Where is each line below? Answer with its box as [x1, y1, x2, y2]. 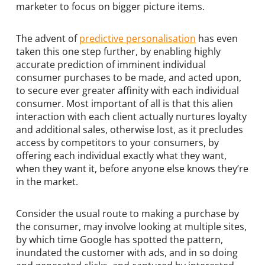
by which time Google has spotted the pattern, [15, 232, 223, 246]
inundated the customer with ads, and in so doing [15, 245, 238, 259]
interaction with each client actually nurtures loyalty [15, 109, 247, 123]
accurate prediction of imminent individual [15, 57, 206, 71]
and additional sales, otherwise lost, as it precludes [15, 122, 243, 136]
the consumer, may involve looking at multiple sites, [15, 219, 247, 233]
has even [195, 31, 238, 45]
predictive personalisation [79, 31, 196, 45]
